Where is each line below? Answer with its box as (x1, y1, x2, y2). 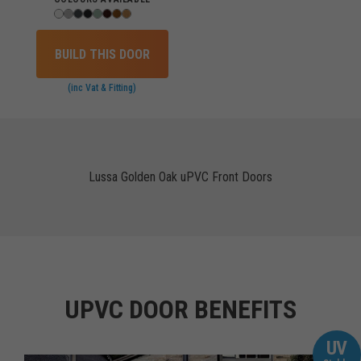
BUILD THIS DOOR (54, 47, 150, 62)
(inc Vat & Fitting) (68, 82, 137, 93)
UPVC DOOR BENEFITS (64, 294, 297, 325)
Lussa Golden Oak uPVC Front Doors (89, 169, 272, 185)
